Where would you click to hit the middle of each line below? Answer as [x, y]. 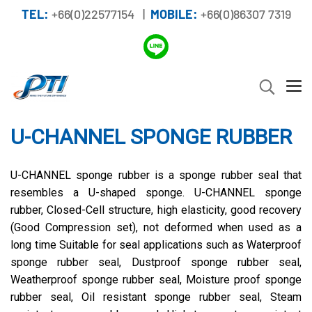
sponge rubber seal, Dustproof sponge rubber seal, [156, 262]
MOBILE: [174, 14]
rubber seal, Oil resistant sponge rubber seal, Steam [156, 297]
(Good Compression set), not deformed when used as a [156, 227]
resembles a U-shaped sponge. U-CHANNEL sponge [156, 193]
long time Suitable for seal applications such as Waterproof [156, 245]
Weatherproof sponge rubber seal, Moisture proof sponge [156, 280]
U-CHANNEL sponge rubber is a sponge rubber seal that [156, 175]
